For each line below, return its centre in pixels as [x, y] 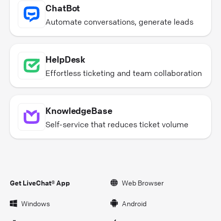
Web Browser [143, 183]
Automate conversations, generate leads [119, 22]
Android [134, 203]
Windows [36, 203]
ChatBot [63, 8]
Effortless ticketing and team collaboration [124, 73]
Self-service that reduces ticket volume [117, 125]
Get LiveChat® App [40, 183]
